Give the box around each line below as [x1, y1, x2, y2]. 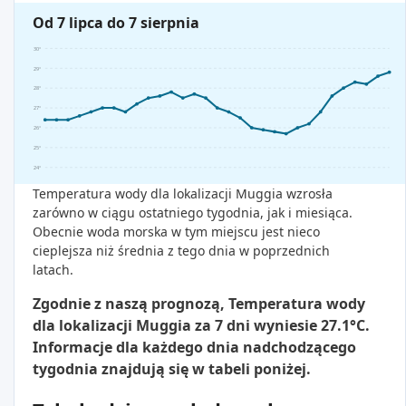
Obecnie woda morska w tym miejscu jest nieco [33, 223, 320, 241]
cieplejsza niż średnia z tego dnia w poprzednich [33, 242, 330, 260]
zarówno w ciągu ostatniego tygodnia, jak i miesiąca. [33, 204, 353, 222]
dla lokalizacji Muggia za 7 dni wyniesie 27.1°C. [33, 315, 370, 336]
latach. [33, 261, 73, 279]
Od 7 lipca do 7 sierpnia [33, 13, 199, 34]
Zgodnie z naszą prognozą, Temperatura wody [33, 294, 365, 314]
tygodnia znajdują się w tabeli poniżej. [33, 359, 311, 380]
